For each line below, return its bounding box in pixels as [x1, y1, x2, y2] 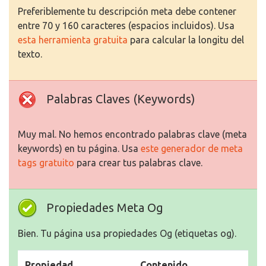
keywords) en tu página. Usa [18, 143, 141, 154]
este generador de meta [141, 143, 243, 154]
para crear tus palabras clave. [74, 157, 202, 169]
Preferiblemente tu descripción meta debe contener [18, 6, 236, 17]
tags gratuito [18, 157, 74, 169]
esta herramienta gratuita [18, 34, 128, 46]
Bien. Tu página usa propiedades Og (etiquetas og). [18, 228, 236, 239]
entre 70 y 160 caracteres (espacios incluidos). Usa [18, 20, 235, 31]
